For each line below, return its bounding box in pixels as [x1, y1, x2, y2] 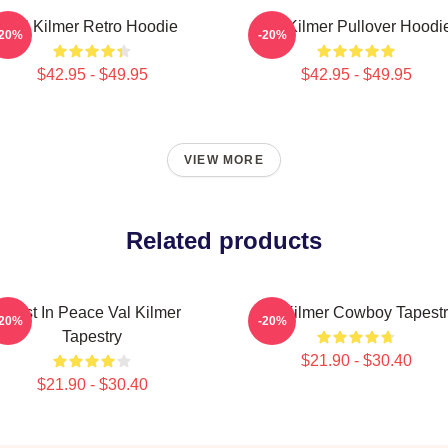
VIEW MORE [184, 153, 264, 167]
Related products [126, 227, 322, 254]
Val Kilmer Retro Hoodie [6, 18, 178, 35]
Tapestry [62, 328, 122, 345]
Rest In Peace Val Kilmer [3, 304, 181, 321]
